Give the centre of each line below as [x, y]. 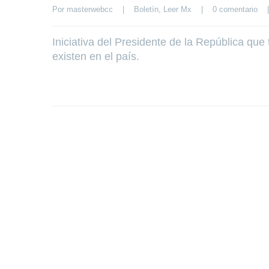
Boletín [146, 10]
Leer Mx [177, 10]
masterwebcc [90, 10]
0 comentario [235, 10]
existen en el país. [96, 57]
